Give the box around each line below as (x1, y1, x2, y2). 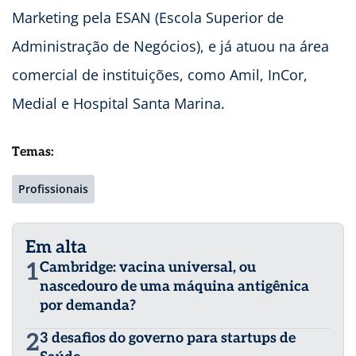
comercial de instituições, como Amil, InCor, (12, 64, 308, 84)
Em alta (25, 236, 87, 257)
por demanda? (40, 296, 136, 314)
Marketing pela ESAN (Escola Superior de (12, 7, 284, 27)
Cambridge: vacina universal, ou (40, 258, 256, 276)
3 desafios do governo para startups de (40, 329, 296, 346)
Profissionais (18, 180, 88, 196)
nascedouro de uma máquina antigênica (40, 277, 309, 295)
